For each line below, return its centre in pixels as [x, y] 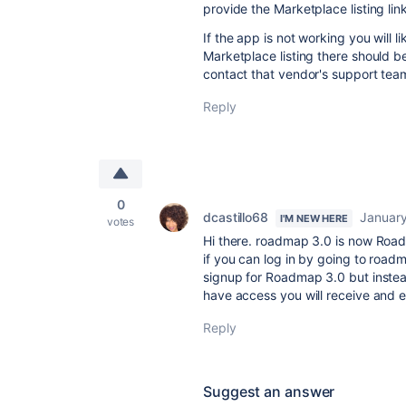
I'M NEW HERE [314, 218]
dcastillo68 [236, 217]
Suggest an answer [269, 391]
